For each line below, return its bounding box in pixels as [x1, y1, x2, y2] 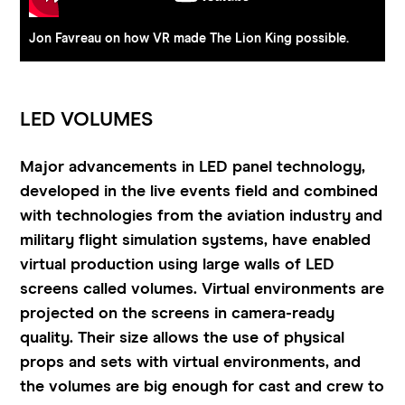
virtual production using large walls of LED [20, 256, 335, 273]
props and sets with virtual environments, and [20, 353, 362, 371]
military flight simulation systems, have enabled [20, 231, 372, 249]
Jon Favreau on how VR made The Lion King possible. [29, 33, 350, 46]
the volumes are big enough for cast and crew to [20, 378, 385, 395]
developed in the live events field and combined [20, 183, 379, 200]
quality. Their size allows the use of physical [20, 329, 345, 346]
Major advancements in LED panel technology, [20, 158, 366, 175]
